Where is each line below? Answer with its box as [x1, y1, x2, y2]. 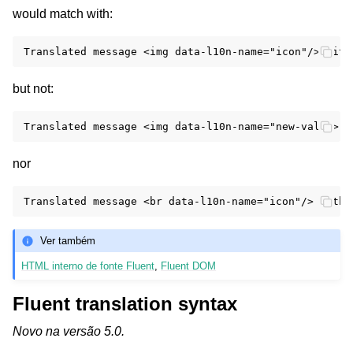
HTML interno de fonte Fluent [21, 260, 155, 273]
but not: [13, 82, 54, 96]
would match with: [13, 7, 113, 21]
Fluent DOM [161, 260, 217, 273]
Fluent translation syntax [13, 293, 237, 315]
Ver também [40, 234, 96, 247]
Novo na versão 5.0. [13, 325, 124, 339]
